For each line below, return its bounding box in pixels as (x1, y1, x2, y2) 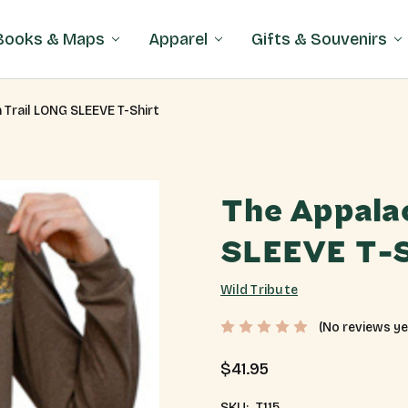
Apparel (148, 28, 209, 49)
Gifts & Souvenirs (251, 28, 388, 49)
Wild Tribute (220, 282, 298, 298)
